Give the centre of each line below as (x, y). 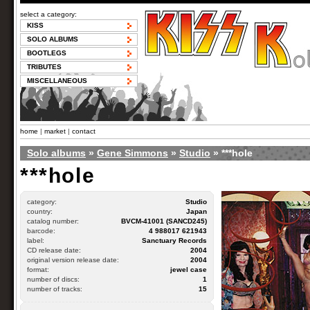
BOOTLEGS (47, 53)
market (55, 131)
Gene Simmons (133, 153)
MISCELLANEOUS (57, 81)
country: (40, 211)
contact (84, 131)
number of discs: (53, 279)
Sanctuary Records (174, 240)
